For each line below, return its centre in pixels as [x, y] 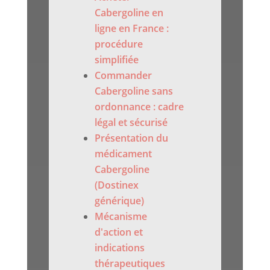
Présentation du [132, 138]
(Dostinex [117, 185]
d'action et [119, 232]
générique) [120, 201]
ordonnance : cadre [140, 107]
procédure [119, 44]
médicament [124, 154]
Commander [124, 76]
